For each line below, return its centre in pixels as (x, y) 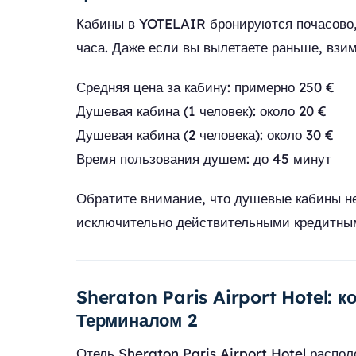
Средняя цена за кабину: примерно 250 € (205, 87)
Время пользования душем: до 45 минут (204, 159)
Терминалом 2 (137, 320)
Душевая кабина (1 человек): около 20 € (201, 111)
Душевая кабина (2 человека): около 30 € (205, 135)
